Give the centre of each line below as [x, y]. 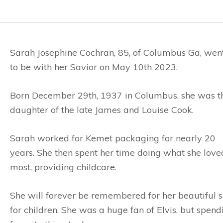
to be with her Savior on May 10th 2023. [94, 67]
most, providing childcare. [63, 167]
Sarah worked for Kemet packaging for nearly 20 [113, 138]
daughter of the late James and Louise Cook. [102, 110]
